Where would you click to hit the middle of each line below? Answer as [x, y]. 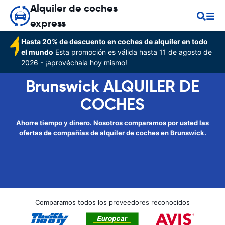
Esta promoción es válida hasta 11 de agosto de [133, 52]
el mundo [37, 52]
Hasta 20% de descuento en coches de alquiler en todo [115, 41]
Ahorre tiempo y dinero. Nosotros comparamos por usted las [113, 123]
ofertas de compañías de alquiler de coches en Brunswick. [113, 133]
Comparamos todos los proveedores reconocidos [113, 202]
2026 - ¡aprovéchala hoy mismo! [74, 63]
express [48, 23]
